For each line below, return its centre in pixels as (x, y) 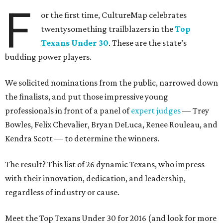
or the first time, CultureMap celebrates (114, 15)
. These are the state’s (148, 43)
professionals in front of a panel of (68, 111)
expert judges (156, 111)
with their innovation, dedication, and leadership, (95, 178)
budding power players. (48, 57)
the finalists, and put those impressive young (87, 97)
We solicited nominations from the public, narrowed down (111, 83)
